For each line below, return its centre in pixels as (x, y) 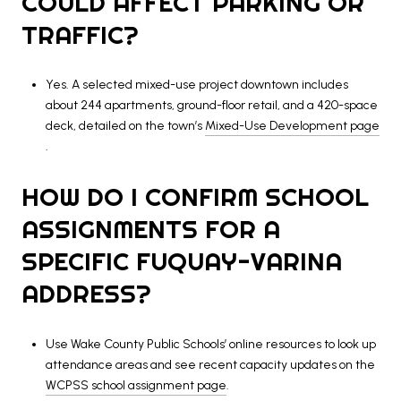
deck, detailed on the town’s (125, 126)
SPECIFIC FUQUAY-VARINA (182, 261)
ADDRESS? (86, 294)
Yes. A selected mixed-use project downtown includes (196, 85)
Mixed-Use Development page (292, 126)
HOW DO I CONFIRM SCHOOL (195, 197)
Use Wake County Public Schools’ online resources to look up (210, 344)
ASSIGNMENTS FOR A (151, 229)
